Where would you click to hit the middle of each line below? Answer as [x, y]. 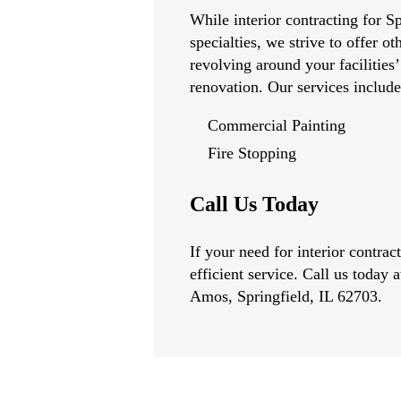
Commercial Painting [277, 125]
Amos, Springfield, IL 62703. [286, 296]
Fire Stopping [252, 153]
